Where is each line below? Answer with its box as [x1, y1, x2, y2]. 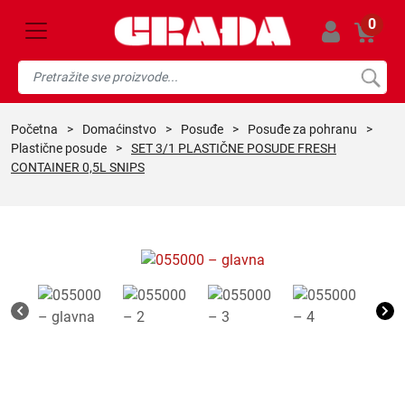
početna [19, 121, 58, 137]
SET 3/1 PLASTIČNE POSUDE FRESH [131, 140, 336, 155]
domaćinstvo [90, 121, 156, 137]
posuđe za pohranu [256, 121, 357, 137]
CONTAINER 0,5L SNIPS [11, 159, 145, 174]
